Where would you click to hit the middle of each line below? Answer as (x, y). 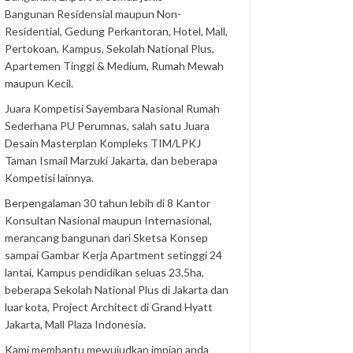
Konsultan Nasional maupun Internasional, (109, 220)
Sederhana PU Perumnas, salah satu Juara (108, 126)
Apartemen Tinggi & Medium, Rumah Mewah (115, 66)
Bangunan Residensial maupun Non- (93, 14)
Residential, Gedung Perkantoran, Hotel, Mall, (117, 31)
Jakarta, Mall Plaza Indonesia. (76, 324)
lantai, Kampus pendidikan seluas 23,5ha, (105, 272)
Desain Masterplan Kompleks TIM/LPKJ (103, 143)
